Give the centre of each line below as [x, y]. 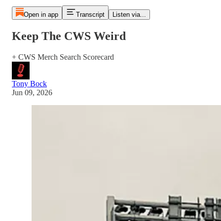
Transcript [90, 15]
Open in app [41, 15]
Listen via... [129, 15]
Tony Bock [29, 83]
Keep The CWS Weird [69, 36]
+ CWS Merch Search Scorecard [63, 57]
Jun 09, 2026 [32, 92]
